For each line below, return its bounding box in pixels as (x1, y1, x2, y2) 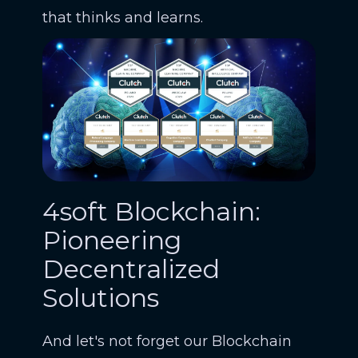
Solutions (42, 282, 159, 314)
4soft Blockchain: (42, 196, 261, 228)
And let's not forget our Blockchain (42, 332, 292, 351)
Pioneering (42, 225, 181, 257)
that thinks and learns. (42, 8, 203, 26)
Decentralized (42, 253, 220, 285)
